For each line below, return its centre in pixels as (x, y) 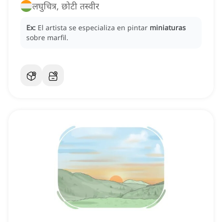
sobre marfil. (47, 38)
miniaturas (168, 28)
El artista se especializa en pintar (94, 28)
